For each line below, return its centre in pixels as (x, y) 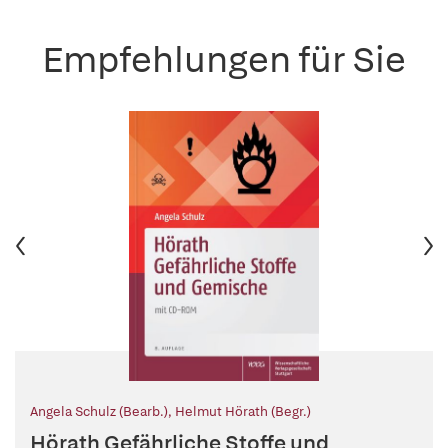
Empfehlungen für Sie (224, 59)
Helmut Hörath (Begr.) (243, 411)
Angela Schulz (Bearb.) (99, 411)
